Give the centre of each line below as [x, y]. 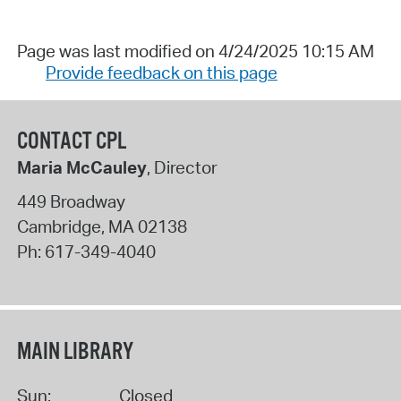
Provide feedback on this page [161, 73]
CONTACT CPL [71, 142]
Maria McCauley [81, 168]
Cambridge [59, 226]
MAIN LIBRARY [75, 353]
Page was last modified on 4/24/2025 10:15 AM [195, 51]
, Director [182, 168]
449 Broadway [71, 201]
